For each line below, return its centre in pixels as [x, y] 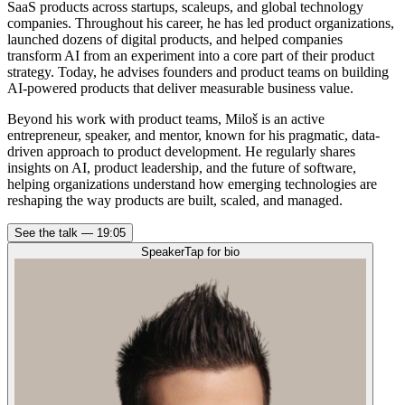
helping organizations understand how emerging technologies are [192, 184]
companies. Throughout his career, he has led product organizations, [201, 23]
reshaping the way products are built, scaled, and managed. [175, 200]
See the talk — [56, 232]
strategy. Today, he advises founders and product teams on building [198, 71]
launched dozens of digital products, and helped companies [175, 39]
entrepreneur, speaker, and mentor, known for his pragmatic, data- [193, 135]
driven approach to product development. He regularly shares [181, 151]
